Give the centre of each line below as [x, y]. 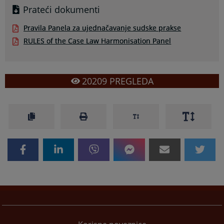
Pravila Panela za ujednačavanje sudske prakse [102, 27]
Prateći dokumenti [62, 9]
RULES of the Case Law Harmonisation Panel [97, 40]
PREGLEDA [130, 81]
